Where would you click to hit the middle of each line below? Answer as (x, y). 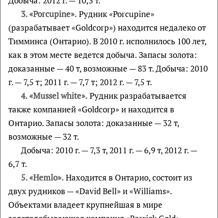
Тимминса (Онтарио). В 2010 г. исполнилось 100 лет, (107, 41)
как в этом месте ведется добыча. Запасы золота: (103, 55)
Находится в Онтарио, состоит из (128, 177)
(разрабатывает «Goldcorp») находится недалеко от (107, 27)
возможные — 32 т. (44, 136)
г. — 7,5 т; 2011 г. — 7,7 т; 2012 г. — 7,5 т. (80, 82)
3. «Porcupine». (49, 14)
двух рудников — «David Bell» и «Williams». (90, 191)
